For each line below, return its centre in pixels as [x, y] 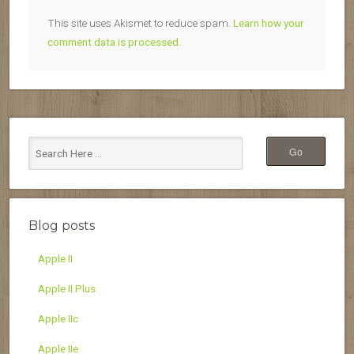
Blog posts [62, 225]
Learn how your [269, 23]
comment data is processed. [114, 41]
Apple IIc [58, 318]
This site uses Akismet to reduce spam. [140, 23]
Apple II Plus [67, 288]
